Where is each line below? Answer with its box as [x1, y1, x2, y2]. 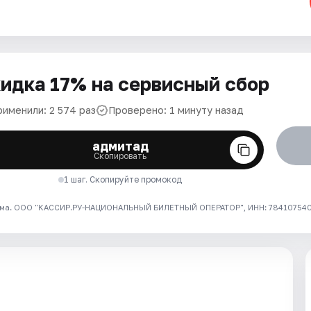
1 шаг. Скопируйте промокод [64, 174, 183, 185]
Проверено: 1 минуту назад [108, 104, 244, 116]
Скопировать [94, 151, 147, 161]
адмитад [92, 138, 149, 153]
